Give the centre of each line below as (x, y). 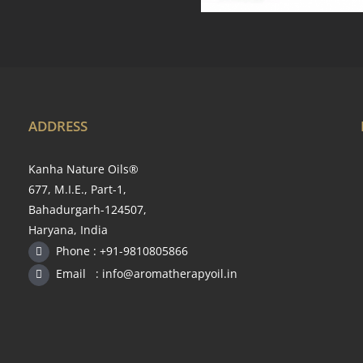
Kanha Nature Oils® (83, 169)
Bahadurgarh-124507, (87, 209)
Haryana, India (68, 229)
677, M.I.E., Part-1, (77, 189)
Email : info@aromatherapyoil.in (146, 274)
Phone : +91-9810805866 (122, 250)
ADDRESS (58, 126)
